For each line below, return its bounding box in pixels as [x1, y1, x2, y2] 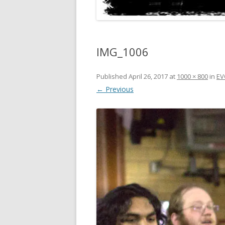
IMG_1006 [96, 44, 149, 59]
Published [96, 72, 129, 81]
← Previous [96, 84, 134, 94]
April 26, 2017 [129, 72, 168, 81]
